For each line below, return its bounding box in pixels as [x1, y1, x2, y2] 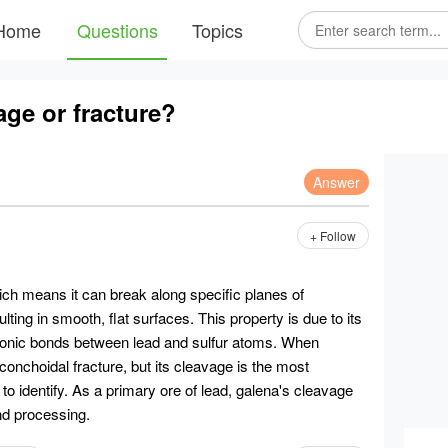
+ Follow [310, 227, 356, 244]
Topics [191, 17, 243, 43]
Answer [313, 172, 360, 192]
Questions [76, 17, 158, 43]
